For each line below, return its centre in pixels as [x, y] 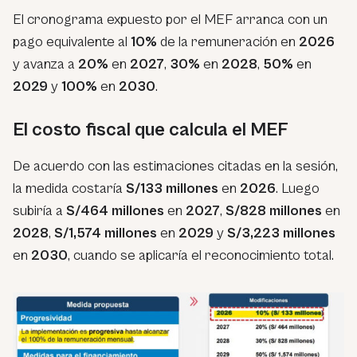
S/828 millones [274, 210]
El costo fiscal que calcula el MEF [151, 129]
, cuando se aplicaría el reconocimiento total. [201, 255]
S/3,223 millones [281, 233]
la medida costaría [69, 188]
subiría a [39, 210]
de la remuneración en [228, 41]
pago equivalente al [72, 41]
